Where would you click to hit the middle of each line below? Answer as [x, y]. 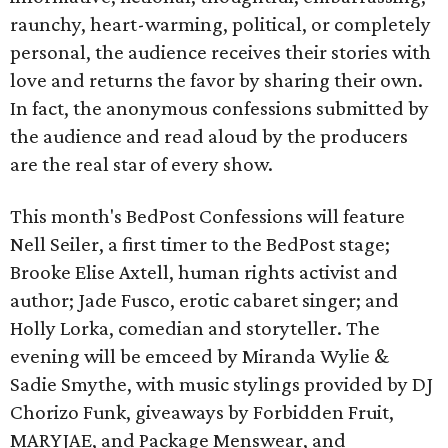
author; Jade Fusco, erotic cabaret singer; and [204, 300]
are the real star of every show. [141, 164]
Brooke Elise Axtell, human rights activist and [204, 272]
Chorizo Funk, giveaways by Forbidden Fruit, [202, 412]
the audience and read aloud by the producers [209, 136]
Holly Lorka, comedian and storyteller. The [195, 328]
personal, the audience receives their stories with [220, 52]
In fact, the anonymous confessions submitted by [219, 108]
